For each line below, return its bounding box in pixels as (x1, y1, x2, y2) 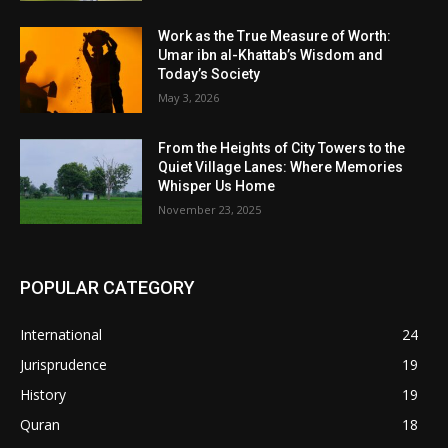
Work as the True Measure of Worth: (158, 27, 392, 44)
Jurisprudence (20, 355, 107, 375)
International (20, 325, 102, 345)
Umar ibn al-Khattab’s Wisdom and (158, 46, 384, 63)
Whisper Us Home (158, 177, 276, 194)
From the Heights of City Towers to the (158, 139, 406, 156)
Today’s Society (158, 65, 261, 82)
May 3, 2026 (158, 89, 220, 105)
